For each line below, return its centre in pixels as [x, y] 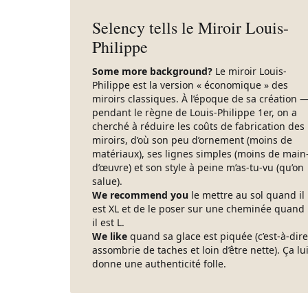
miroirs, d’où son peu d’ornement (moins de [192, 140]
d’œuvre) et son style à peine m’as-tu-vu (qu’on [198, 167]
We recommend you [142, 195]
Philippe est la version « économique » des [190, 85]
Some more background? [154, 71]
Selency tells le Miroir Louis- [190, 27]
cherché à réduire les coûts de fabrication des [198, 126]
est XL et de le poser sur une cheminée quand [198, 209]
